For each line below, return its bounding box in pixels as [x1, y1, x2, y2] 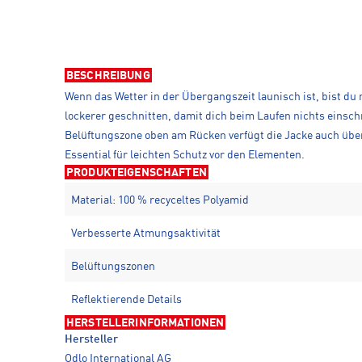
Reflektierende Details [71, 293, 182, 305]
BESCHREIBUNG [66, 69, 150, 82]
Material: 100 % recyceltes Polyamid [71, 194, 249, 206]
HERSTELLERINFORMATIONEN [66, 317, 225, 329]
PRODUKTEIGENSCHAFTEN [66, 166, 207, 179]
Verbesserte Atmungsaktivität [71, 227, 221, 239]
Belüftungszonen [71, 260, 155, 272]
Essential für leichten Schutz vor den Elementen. [65, 149, 305, 161]
